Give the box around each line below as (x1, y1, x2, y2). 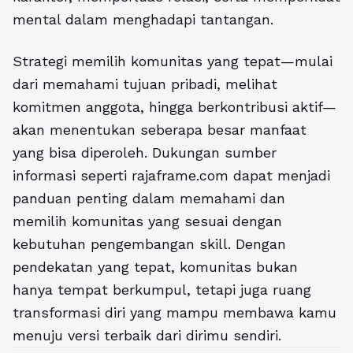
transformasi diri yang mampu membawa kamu (13, 304, 336, 321)
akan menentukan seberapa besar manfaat (13, 121, 307, 139)
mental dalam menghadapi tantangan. (13, 11, 273, 28)
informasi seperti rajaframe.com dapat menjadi (13, 167, 330, 184)
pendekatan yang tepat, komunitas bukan (13, 258, 298, 276)
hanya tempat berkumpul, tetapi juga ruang (13, 281, 311, 299)
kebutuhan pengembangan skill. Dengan (13, 236, 286, 253)
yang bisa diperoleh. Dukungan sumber (13, 144, 277, 162)
